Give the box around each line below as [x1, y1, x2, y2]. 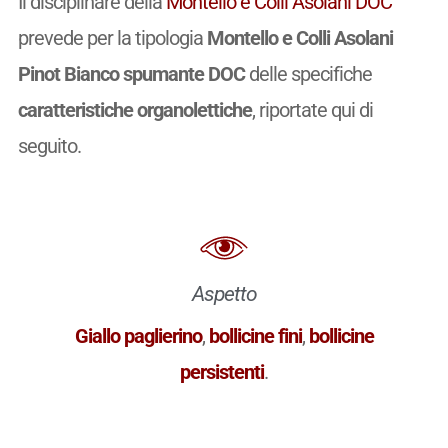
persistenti [180, 359, 264, 384]
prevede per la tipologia [17, 26, 207, 51]
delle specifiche [244, 62, 372, 87]
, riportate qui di [251, 98, 373, 123]
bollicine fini [208, 323, 302, 348]
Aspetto [191, 281, 257, 306]
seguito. [17, 134, 81, 159]
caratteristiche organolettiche [17, 98, 252, 123]
